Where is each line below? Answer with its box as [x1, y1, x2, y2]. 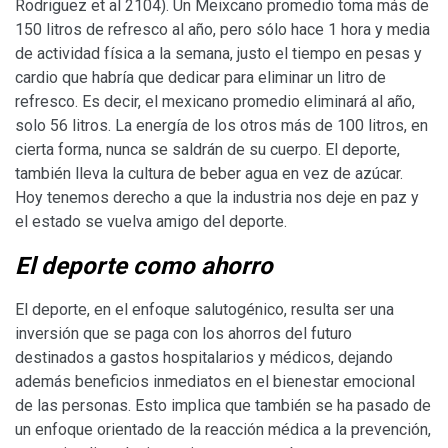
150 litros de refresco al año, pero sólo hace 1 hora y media [15, 19, 430, 39]
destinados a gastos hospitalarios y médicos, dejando [15, 347, 393, 367]
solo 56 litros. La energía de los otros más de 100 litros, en [15, 115, 428, 135]
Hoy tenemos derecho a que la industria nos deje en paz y [15, 187, 419, 207]
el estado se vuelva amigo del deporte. [15, 211, 287, 231]
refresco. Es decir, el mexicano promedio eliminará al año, [15, 91, 415, 111]
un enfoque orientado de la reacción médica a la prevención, [15, 419, 431, 439]
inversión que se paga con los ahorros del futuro [15, 323, 352, 343]
